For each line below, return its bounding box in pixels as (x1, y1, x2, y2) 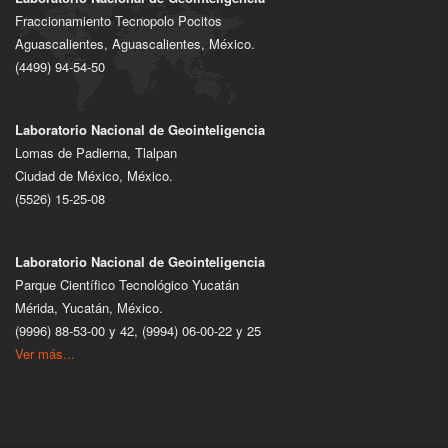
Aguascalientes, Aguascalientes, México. (15, 33, 255, 53)
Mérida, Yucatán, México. (15, 297, 163, 317)
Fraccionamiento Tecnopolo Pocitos (15, 10, 222, 30)
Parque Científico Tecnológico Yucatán (15, 274, 239, 294)
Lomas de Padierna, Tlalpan (15, 142, 177, 162)
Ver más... (15, 343, 75, 363)
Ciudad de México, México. (15, 165, 173, 185)
